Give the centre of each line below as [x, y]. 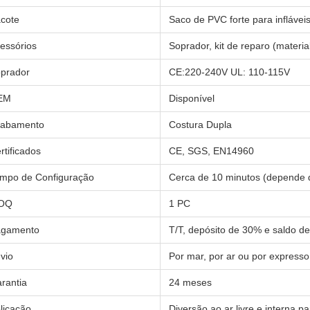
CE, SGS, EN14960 [211, 151]
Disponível [192, 98]
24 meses [190, 282]
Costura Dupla [200, 125]
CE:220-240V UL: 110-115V [229, 72]
